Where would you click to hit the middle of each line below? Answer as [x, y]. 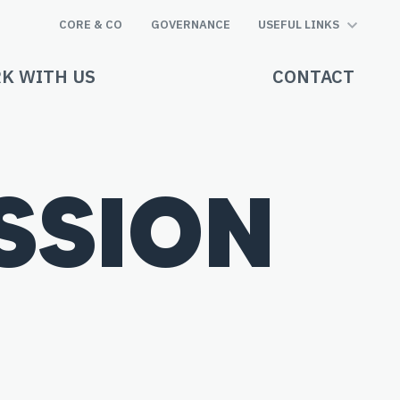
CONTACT [313, 76]
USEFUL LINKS [299, 25]
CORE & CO [91, 25]
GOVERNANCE [190, 25]
